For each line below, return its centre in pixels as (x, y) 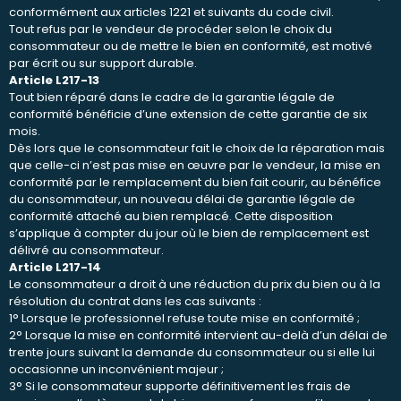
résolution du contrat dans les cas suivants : (135, 301)
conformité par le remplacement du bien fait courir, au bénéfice (195, 182)
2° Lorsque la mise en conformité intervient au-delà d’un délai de (198, 335)
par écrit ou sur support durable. (103, 63)
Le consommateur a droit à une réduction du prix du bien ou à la (195, 284)
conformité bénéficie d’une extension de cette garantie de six (188, 114)
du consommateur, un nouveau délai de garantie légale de (182, 199)
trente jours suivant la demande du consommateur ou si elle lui (192, 352)
